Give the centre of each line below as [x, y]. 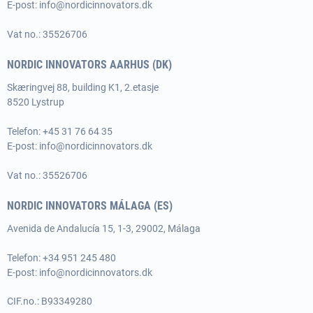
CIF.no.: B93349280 [50, 301]
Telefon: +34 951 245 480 [61, 258]
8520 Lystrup [36, 102]
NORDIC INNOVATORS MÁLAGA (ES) [90, 206]
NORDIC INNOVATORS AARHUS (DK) [89, 65]
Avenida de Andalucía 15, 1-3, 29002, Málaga [104, 228]
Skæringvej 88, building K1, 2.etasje [83, 87]
